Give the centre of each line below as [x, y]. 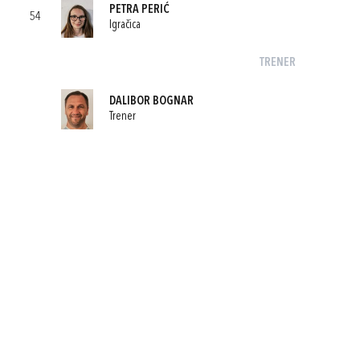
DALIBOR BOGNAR [151, 101]
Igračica [125, 25]
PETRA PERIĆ [139, 10]
